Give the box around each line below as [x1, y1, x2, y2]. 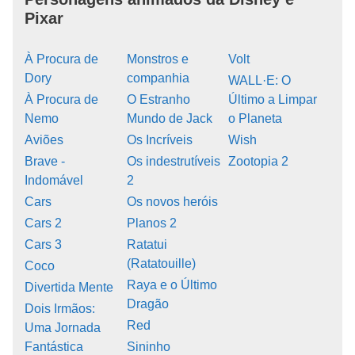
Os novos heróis [126, 194, 218, 208]
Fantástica [25, 339, 83, 353]
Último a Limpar [228, 92, 318, 106]
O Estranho [126, 92, 190, 106]
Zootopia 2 [228, 154, 289, 168]
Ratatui [126, 237, 167, 251]
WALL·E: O [228, 73, 292, 87]
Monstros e [126, 52, 189, 66]
